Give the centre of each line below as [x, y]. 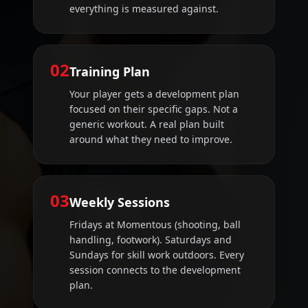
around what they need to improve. [151, 140]
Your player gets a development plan [154, 94]
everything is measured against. [144, 9]
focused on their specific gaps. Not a [154, 109]
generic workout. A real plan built [147, 124]
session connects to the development [155, 270]
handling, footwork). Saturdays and [151, 240]
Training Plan [110, 72]
